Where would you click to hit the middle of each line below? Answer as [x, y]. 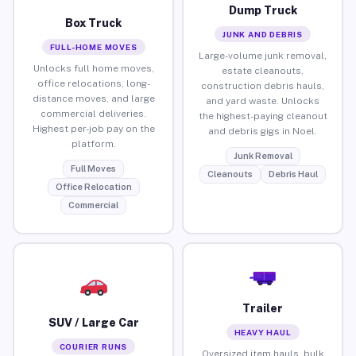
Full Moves [93, 168]
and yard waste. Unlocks [263, 101]
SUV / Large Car [93, 322]
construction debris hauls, [263, 85]
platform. [93, 143]
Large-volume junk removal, [263, 55]
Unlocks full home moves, [93, 68]
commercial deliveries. [93, 113]
